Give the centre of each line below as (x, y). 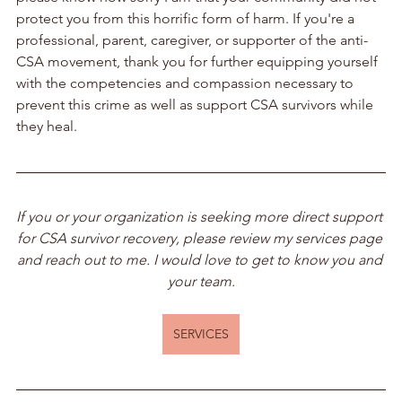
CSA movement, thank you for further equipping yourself (199, 61)
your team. (201, 281)
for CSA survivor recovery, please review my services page (201, 238)
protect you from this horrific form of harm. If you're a (187, 18)
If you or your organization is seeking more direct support (201, 216)
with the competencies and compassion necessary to (187, 83)
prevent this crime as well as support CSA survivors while (197, 104)
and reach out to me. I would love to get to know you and (201, 259)
